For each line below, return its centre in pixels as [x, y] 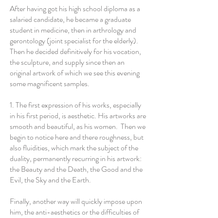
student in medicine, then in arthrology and [73, 30]
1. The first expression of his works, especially [75, 105]
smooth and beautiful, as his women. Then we [78, 126]
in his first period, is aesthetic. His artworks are [78, 116]
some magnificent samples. [50, 83]
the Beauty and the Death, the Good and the [76, 169]
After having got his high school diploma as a [75, 9]
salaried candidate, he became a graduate [70, 19]
